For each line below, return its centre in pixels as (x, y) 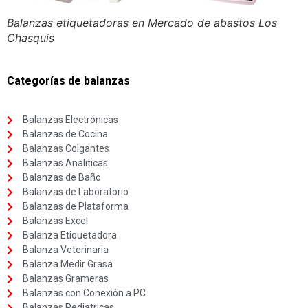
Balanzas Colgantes (66, 149)
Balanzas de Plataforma (75, 207)
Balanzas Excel (55, 221)
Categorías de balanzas (68, 80)
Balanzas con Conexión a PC (84, 293)
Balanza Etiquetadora (69, 235)
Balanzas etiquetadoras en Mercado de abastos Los (142, 22)
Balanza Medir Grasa (67, 264)
